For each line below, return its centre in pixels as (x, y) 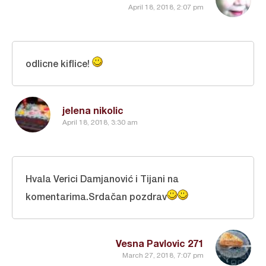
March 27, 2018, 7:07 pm (163, 255)
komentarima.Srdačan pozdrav (96, 197)
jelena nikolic (93, 110)
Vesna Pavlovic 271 (160, 243)
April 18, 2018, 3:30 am (100, 122)
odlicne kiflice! (59, 64)
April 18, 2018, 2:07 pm (166, 7)
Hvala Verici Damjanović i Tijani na (102, 179)
